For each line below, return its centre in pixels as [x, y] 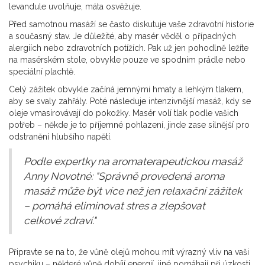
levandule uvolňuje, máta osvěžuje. [75, 7]
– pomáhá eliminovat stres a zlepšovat [114, 206]
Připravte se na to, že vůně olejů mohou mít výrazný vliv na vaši [129, 252]
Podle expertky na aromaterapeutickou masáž [133, 162]
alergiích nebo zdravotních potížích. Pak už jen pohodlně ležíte [129, 48]
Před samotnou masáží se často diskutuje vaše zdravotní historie [131, 25]
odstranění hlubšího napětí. [60, 137]
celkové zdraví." [60, 221]
